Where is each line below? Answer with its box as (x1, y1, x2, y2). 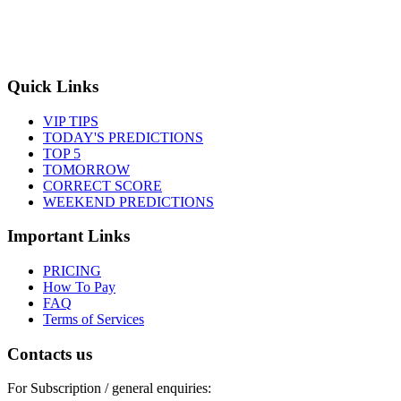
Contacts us (7, 344, 92, 363)
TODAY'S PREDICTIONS (43, 129, 203, 145)
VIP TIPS (43, 113, 98, 129)
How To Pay (43, 278, 115, 294)
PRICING (43, 262, 101, 278)
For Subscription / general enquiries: (7, 380, 211, 397)
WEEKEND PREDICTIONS (43, 193, 214, 209)
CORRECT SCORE (43, 177, 162, 193)
